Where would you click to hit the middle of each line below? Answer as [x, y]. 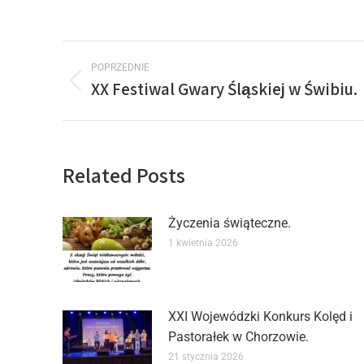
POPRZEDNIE [120, 67]
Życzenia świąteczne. [230, 223]
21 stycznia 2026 [206, 356]
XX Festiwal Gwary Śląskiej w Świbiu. [224, 89]
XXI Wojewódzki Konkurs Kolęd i [260, 316]
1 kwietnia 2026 [203, 243]
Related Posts [124, 174]
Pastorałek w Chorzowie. [238, 336]
